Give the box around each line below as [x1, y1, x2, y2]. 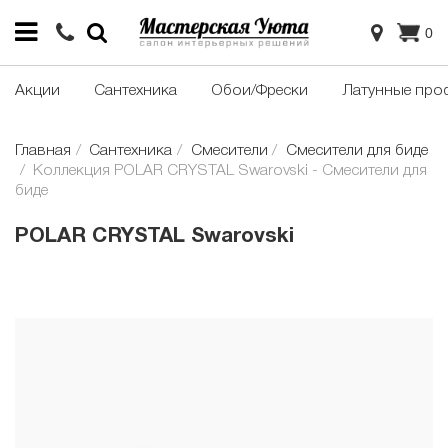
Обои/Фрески [211, 84, 308, 99]
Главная [15, 144, 71, 159]
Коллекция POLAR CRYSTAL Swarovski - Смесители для [33, 164, 428, 179]
